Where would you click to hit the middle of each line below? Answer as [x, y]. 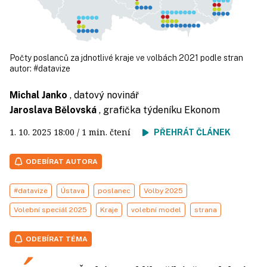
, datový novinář [104, 95]
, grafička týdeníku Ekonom [159, 110]
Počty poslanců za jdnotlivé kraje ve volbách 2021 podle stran [126, 58]
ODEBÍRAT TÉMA [57, 239]
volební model [156, 210]
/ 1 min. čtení [108, 132]
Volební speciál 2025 [50, 210]
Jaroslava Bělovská [53, 110]
